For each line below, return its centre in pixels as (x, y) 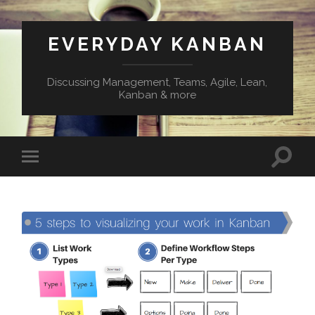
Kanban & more (157, 95)
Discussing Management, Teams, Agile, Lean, (157, 82)
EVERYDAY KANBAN (157, 44)
